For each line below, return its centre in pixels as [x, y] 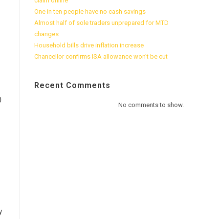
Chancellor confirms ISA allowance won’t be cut [101, 56]
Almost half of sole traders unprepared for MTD [101, 23]
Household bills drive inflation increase [89, 45]
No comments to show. [151, 105]
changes [46, 34]
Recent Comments [72, 85]
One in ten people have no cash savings [90, 11]
